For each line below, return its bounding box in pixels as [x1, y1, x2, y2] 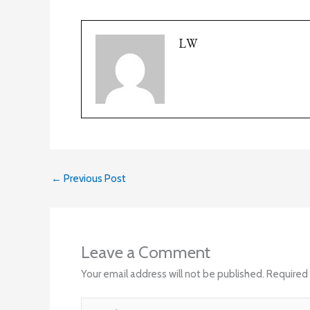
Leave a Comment [81, 241, 210, 262]
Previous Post [62, 172, 126, 185]
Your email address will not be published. [81, 267, 264, 280]
